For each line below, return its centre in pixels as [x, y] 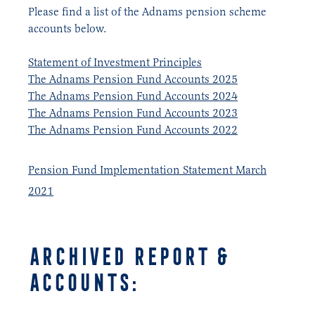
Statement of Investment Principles [115, 62]
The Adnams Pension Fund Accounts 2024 [133, 96]
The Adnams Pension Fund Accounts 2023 [133, 112]
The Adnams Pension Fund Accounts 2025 [133, 79]
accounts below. [67, 28]
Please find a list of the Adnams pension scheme [147, 11]
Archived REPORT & [128, 257]
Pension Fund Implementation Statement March [147, 169]
